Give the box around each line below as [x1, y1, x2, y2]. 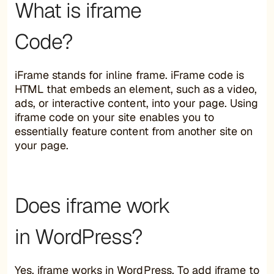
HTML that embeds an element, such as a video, [15, 81, 257, 96]
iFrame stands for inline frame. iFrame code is [15, 67, 244, 82]
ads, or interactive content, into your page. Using [15, 95, 258, 110]
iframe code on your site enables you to [15, 109, 214, 124]
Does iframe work [15, 191, 170, 219]
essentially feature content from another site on [15, 124, 253, 138]
